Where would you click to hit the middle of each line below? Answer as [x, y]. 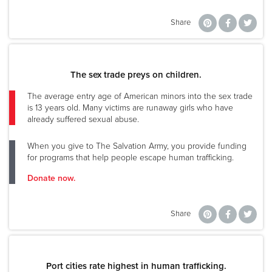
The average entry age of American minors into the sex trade [140, 96]
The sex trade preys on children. [136, 74]
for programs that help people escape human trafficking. [131, 157]
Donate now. [51, 178]
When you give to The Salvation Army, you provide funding [137, 146]
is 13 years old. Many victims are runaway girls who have [130, 107]
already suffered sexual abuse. [83, 119]
